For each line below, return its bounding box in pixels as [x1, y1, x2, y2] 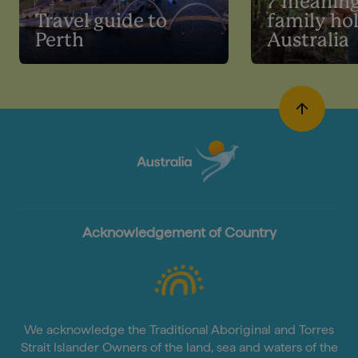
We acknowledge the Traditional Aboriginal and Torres [24, 322, 334, 338]
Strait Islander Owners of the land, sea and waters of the [20, 340, 338, 356]
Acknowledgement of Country [82, 224, 276, 241]
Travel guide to [35, 13, 167, 32]
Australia [267, 32, 349, 51]
